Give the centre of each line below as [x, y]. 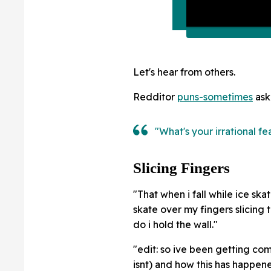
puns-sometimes [215, 97]
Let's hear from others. [184, 72]
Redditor [155, 97]
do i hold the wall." [175, 225]
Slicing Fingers [181, 168]
